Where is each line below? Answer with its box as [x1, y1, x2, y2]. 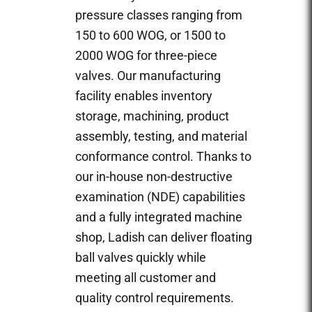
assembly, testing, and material [75, 128, 247, 143]
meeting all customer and [75, 270, 216, 285]
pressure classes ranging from [75, 7, 242, 22]
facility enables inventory [75, 88, 212, 103]
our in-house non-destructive [75, 169, 233, 184]
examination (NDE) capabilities [75, 189, 245, 204]
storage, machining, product [75, 108, 229, 123]
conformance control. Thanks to [75, 148, 251, 164]
